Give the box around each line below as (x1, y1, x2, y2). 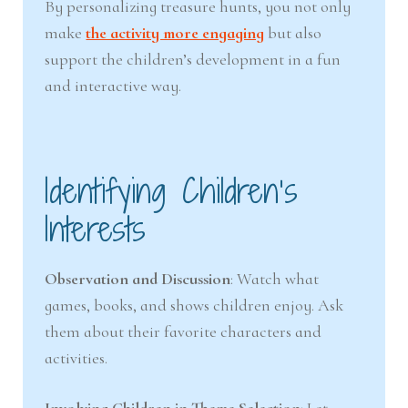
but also (264, 22, 322, 43)
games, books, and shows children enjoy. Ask (45, 295, 344, 316)
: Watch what (230, 269, 320, 290)
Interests (45, 206, 147, 253)
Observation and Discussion (45, 269, 231, 290)
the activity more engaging (86, 22, 265, 43)
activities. (45, 348, 108, 369)
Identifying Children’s (45, 168, 299, 215)
